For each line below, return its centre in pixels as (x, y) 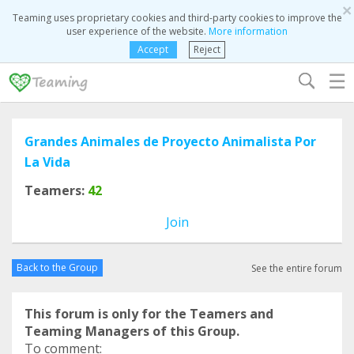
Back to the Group (57, 267)
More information (248, 31)
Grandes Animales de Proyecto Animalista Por (170, 141)
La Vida (47, 162)
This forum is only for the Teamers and (149, 314)
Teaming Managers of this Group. (132, 331)
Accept (153, 49)
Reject (207, 49)
